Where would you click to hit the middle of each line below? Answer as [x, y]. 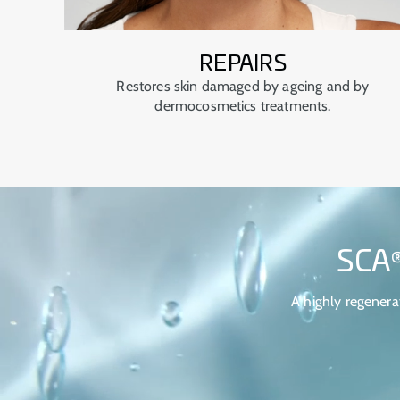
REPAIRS [243, 65]
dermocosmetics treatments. [243, 106]
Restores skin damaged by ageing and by [243, 87]
